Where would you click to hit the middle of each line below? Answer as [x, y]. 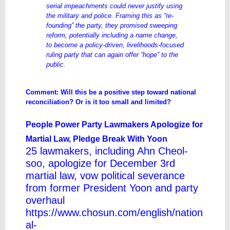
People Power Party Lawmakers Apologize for [114, 124]
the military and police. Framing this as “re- [110, 16]
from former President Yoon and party [112, 188]
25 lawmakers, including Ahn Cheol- [107, 151]
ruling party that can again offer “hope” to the [112, 55]
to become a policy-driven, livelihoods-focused [115, 45]
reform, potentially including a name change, [112, 35]
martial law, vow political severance [105, 176]
